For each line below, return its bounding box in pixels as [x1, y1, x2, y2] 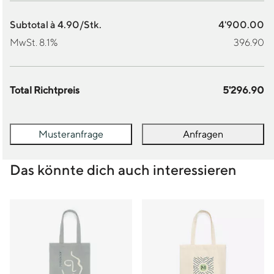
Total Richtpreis [10, 84, 80, 97]
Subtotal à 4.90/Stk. [10, 18, 102, 31]
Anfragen [182, 128, 223, 141]
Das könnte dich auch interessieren [10, 161, 237, 179]
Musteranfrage [38, 128, 103, 141]
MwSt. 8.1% [10, 36, 57, 49]
